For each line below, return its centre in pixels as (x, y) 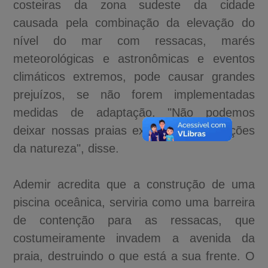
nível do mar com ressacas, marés (134, 40)
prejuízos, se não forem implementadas (134, 94)
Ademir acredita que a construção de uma (134, 184)
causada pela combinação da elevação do (134, 22)
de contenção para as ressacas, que (134, 220)
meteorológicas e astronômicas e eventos (134, 58)
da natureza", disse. (66, 148)
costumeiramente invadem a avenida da (134, 238)
